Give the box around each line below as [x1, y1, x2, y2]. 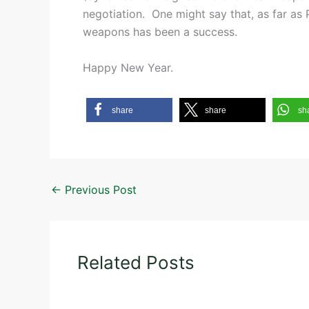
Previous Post [61, 182, 137, 197]
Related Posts [77, 251, 195, 273]
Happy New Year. [83, 60, 173, 74]
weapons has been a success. [83, 25, 237, 39]
